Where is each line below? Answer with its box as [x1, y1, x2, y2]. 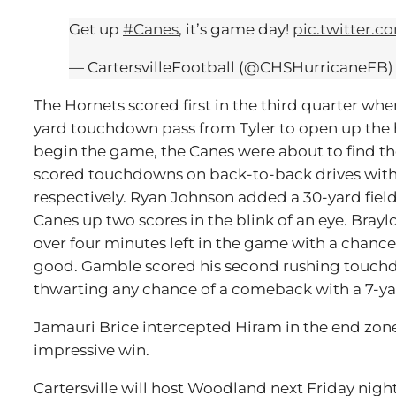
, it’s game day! [179, 20, 293, 38]
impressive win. [34, 341, 149, 359]
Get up [69, 20, 123, 38]
